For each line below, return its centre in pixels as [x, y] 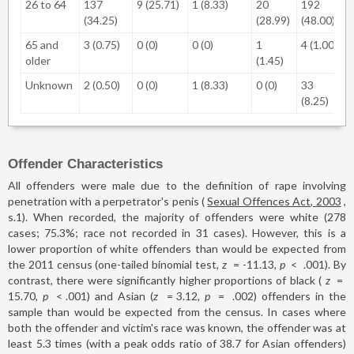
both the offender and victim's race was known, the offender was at [177, 327]
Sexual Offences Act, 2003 [274, 201]
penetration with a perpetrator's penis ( [108, 201]
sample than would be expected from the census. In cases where [177, 311]
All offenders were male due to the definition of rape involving [177, 185]
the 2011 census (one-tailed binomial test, [115, 264]
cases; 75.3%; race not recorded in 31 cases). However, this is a [177, 232]
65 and [42, 44]
